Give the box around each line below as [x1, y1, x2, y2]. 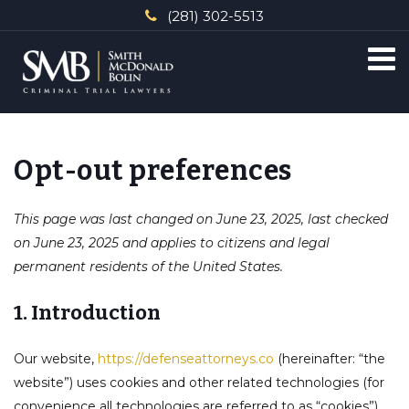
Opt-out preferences [14, 154, 292, 187]
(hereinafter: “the [274, 351, 385, 367]
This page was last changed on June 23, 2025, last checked [14, 211, 388, 227]
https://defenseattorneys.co [98, 351, 274, 367]
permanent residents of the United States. [14, 258, 283, 275]
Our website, [14, 351, 98, 367]
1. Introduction [14, 300, 161, 325]
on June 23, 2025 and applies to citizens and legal [14, 235, 330, 251]
